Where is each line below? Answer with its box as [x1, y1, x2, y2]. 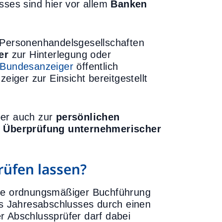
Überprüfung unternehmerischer [3, 123, 162, 134]
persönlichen [55, 111, 120, 122]
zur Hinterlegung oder [8, 49, 111, 60]
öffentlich [73, 61, 118, 72]
